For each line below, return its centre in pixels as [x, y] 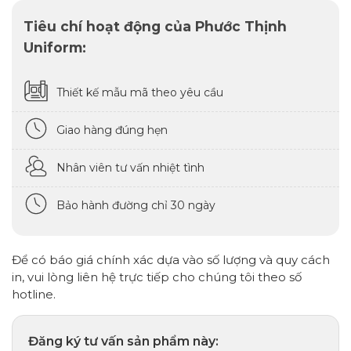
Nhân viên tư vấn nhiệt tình [130, 167]
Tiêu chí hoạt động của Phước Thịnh [155, 27]
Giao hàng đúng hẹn [112, 130]
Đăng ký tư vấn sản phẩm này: [123, 341]
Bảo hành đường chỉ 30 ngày [136, 205]
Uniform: [55, 48]
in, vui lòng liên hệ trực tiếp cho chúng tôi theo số [157, 277]
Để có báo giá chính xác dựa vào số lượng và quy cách [171, 259]
